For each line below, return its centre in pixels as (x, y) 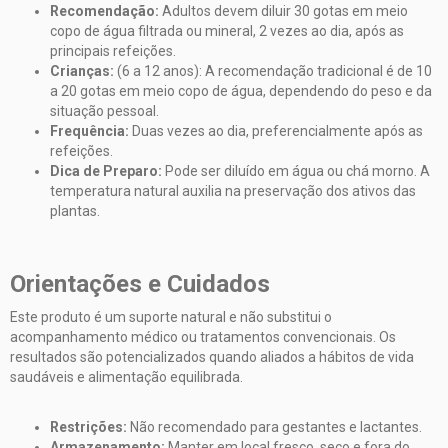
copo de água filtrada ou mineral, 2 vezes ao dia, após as (227, 31)
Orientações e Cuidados (140, 284)
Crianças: (82, 71)
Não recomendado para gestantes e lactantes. (276, 427)
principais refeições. (113, 51)
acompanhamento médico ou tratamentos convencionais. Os (203, 337)
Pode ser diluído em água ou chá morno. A (296, 171)
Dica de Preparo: (106, 171)
